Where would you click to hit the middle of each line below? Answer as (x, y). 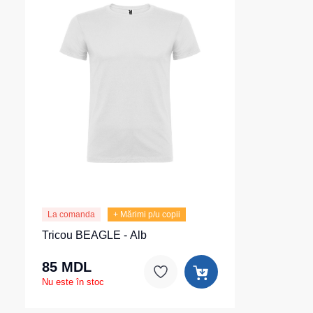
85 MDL (67, 267)
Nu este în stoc (73, 282)
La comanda (71, 214)
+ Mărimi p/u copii (147, 214)
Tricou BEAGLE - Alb (94, 235)
